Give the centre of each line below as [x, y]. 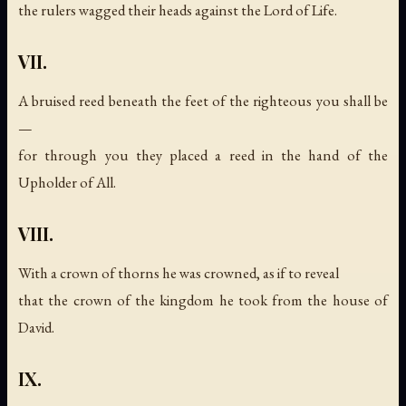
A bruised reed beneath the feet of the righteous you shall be [203, 100]
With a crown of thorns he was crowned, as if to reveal [179, 272]
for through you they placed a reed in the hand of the [203, 155]
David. [36, 327]
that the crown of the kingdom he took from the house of [203, 300]
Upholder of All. [67, 182]
